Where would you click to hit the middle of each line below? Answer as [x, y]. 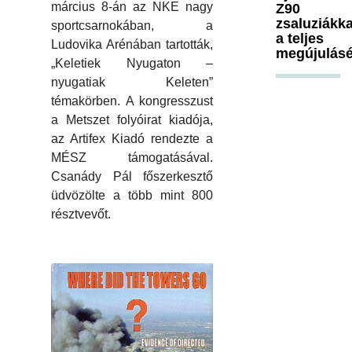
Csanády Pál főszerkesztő [132, 177]
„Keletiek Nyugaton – [132, 64]
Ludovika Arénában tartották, [132, 45]
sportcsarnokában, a [132, 26]
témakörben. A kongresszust [132, 101]
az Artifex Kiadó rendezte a [132, 139]
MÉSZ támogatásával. [132, 158]
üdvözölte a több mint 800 [132, 196]
